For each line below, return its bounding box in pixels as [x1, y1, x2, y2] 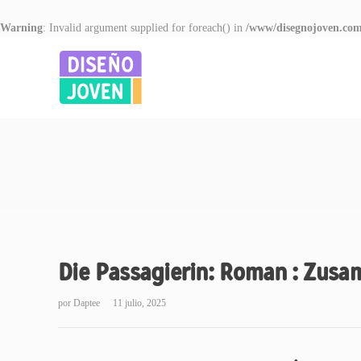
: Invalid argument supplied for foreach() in [43, 22, 246, 34]
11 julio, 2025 [113, 297, 166, 309]
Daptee [73, 297, 102, 309]
